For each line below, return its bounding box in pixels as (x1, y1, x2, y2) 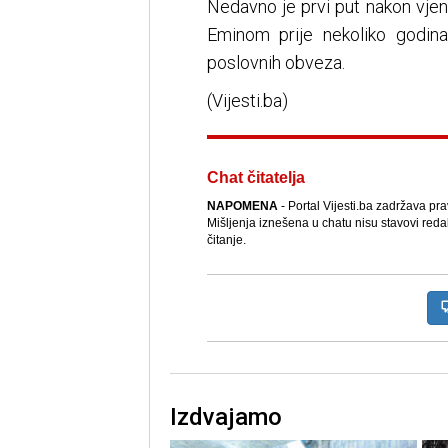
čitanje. (206, 232, 246, 247)
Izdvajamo (169, 402, 282, 431)
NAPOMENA (206, 198, 278, 213)
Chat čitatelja (206, 168, 305, 186)
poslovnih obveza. (206, 51, 345, 73)
